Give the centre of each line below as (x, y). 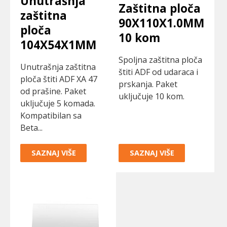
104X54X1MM (58, 45)
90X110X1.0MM (161, 23)
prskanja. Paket (148, 84)
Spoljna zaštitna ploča (160, 60)
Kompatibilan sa (51, 115)
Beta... (31, 127)
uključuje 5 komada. (58, 103)
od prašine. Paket (53, 91)
